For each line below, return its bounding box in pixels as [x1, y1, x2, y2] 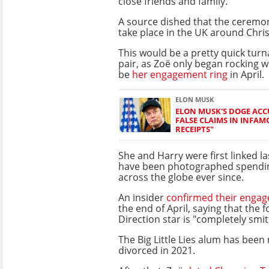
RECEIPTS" [175, 123, 214, 134]
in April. [228, 67, 264, 81]
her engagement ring [132, 67, 228, 81]
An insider [118, 190, 166, 204]
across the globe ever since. [118, 170, 244, 184]
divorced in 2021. [118, 243, 195, 257]
